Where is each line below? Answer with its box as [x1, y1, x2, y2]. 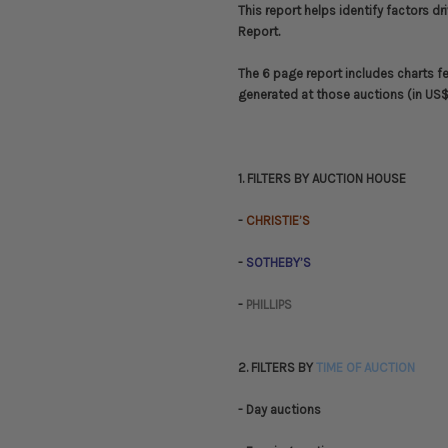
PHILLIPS [243, 297, 292, 313]
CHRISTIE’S [246, 213, 310, 229]
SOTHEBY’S [243, 255, 311, 271]
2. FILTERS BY [238, 360, 316, 376]
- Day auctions [238, 402, 321, 418]
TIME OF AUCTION [316, 360, 415, 376]
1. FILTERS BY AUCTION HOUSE [238, 171, 406, 187]
